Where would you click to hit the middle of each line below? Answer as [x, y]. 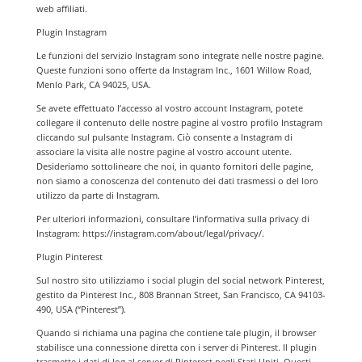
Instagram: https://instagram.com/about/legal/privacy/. [150, 233]
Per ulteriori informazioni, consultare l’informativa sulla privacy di [173, 219]
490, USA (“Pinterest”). [81, 309]
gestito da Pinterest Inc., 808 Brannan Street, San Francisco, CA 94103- [181, 295]
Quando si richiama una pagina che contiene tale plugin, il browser [176, 333]
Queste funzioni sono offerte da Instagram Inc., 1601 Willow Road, [174, 70]
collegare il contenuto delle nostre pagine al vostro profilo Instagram [179, 122]
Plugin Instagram [71, 32]
